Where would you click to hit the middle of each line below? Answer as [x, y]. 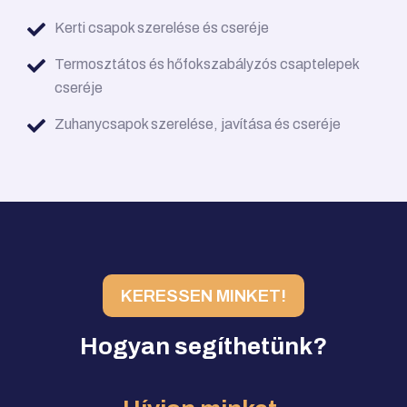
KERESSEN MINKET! [203, 296]
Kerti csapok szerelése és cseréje [162, 28]
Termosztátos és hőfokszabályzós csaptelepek [207, 65]
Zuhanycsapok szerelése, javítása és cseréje [198, 124]
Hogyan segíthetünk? [203, 347]
